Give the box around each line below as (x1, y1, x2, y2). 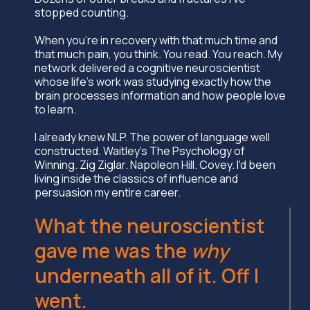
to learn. (35, 102, 76, 117)
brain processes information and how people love (35, 88, 286, 103)
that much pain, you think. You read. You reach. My (35, 46, 282, 62)
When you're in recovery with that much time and (35, 33, 277, 48)
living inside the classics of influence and (35, 171, 238, 186)
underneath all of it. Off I (35, 262, 259, 289)
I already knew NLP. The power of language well (35, 129, 270, 145)
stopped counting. (35, 5, 129, 20)
